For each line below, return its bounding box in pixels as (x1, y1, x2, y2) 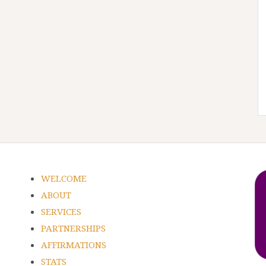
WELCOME (41, 172, 87, 185)
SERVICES (41, 205, 81, 218)
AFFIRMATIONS (41, 239, 106, 251)
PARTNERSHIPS (41, 222, 106, 235)
